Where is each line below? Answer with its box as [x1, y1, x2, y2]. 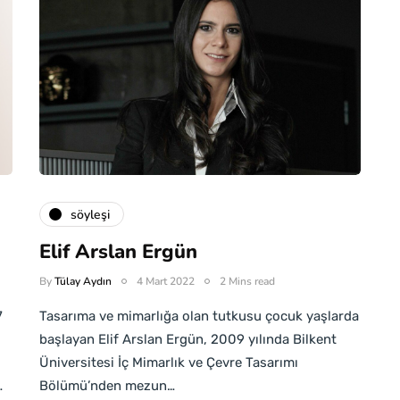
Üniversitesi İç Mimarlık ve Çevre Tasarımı [39, 354, 298, 371]
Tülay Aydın [54, 274, 112, 288]
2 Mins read [220, 274, 275, 288]
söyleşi [71, 205, 110, 223]
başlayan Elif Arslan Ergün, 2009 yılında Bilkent [39, 331, 337, 347]
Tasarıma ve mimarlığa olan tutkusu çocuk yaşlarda [39, 308, 359, 324]
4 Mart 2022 [137, 274, 195, 288]
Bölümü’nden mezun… [39, 378, 175, 394]
